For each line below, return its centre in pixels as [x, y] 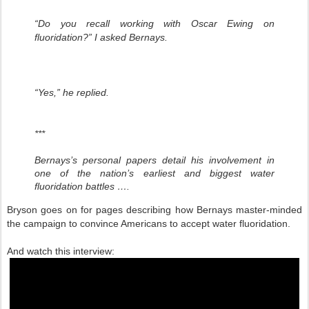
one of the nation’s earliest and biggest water [154, 173]
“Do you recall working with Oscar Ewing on [154, 24]
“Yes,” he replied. [73, 93]
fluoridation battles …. [82, 187]
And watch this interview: [61, 251]
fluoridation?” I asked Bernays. [102, 38]
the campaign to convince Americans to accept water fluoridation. [149, 224]
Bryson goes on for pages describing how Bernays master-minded [154, 210]
